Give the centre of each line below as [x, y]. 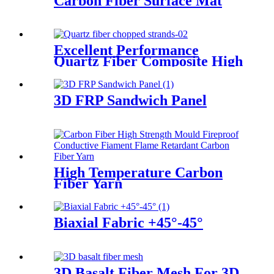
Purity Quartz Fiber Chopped [148, 72]
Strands [78, 83]
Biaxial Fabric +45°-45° [128, 223]
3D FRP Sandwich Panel [130, 101]
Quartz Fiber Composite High [148, 61]
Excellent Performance [126, 50]
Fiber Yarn [88, 184]
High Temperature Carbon [138, 173]
